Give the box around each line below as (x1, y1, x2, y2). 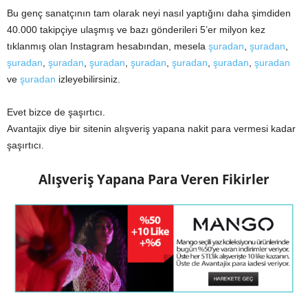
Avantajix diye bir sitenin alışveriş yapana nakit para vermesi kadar (7, 123, 296, 135)
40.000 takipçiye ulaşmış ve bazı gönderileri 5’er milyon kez (7, 24, 265, 36)
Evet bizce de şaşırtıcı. (7, 107, 105, 118)
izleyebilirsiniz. (56, 74, 120, 85)
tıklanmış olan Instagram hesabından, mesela (7, 41, 208, 52)
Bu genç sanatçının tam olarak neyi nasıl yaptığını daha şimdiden (7, 8, 291, 19)
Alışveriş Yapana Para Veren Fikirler (38, 170, 269, 189)
